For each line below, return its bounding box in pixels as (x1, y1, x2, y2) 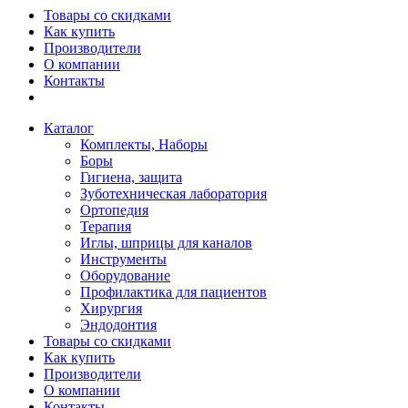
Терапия (80, 219, 131, 234)
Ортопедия (80, 202, 148, 218)
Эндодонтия (80, 317, 157, 332)
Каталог (44, 120, 94, 136)
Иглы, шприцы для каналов (80, 235, 252, 250)
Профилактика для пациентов (80, 284, 267, 300)
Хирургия (80, 301, 142, 316)
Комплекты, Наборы (80, 137, 208, 152)
